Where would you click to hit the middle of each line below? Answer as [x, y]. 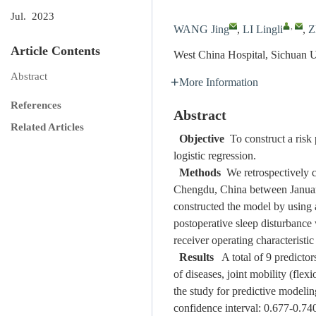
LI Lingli [263, 30]
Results [196, 258]
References [36, 106]
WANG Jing [201, 30]
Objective [202, 139]
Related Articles [47, 128]
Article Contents [55, 51]
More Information [219, 83]
